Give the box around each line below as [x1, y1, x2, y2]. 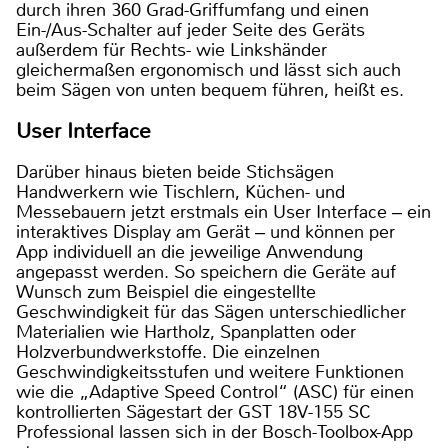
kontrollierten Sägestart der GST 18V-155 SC [16, 399, 371, 424]
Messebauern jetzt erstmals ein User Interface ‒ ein [16, 199, 431, 224]
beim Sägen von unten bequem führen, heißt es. [16, 77, 404, 102]
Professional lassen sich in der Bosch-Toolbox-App [16, 419, 413, 444]
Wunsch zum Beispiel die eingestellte [16, 279, 316, 304]
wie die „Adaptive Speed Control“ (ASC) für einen [16, 379, 414, 404]
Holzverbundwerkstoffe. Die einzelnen [16, 339, 320, 364]
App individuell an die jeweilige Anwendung [16, 239, 363, 264]
